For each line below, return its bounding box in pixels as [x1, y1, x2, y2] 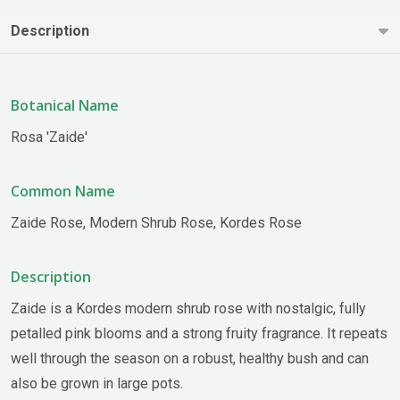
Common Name [11, 180, 115, 201]
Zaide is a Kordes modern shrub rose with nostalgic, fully [11, 299, 366, 317]
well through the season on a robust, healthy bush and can [11, 349, 369, 367]
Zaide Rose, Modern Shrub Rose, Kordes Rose [11, 213, 302, 231]
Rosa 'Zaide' [11, 128, 87, 146]
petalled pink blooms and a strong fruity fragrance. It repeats [11, 324, 387, 342]
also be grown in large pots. [11, 374, 183, 392]
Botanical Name [11, 95, 119, 115]
